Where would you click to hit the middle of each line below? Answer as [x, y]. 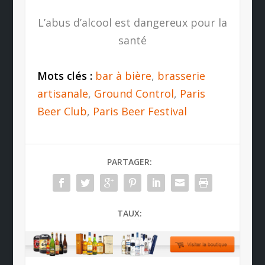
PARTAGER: [129, 161]
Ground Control [134, 93]
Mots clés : [66, 75]
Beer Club [62, 111]
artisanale [62, 93]
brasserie [181, 75]
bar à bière [123, 75]
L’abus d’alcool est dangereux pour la [132, 22]
